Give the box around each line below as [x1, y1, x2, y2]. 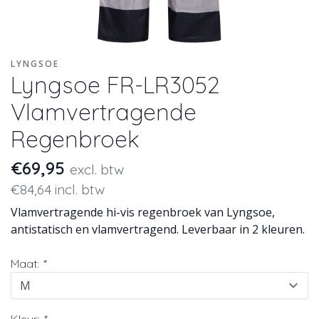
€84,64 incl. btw [11, 181, 105, 198]
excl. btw [70, 161, 124, 178]
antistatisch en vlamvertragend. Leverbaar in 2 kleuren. [11, 221, 305, 237]
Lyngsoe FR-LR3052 [11, 70, 219, 99]
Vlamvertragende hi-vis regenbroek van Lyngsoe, [11, 204, 275, 220]
